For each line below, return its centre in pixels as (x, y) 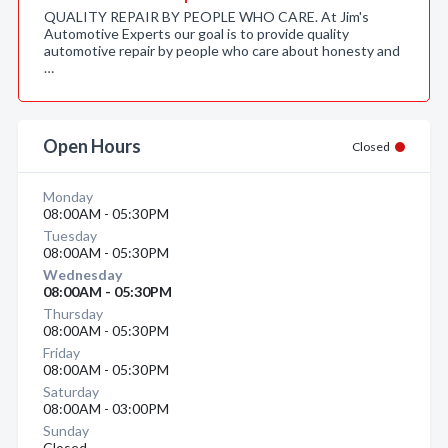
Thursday (73, 313)
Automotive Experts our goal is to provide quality (196, 33)
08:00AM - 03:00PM (106, 408)
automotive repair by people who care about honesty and (222, 50)
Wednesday (82, 274)
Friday (61, 352)
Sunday (66, 430)
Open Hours (92, 146)
